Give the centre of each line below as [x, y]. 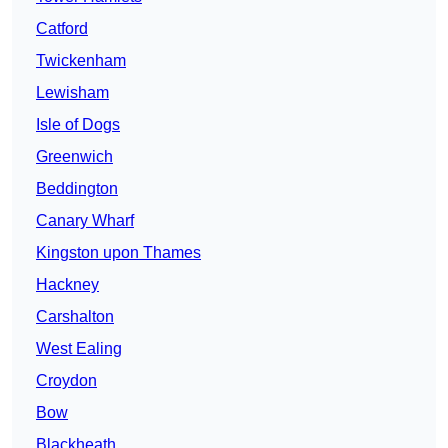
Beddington [77, 189]
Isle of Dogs [78, 125]
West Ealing [79, 349]
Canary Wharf [85, 221]
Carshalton [75, 317]
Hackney [67, 285]
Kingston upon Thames [118, 253]
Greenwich [74, 157]
